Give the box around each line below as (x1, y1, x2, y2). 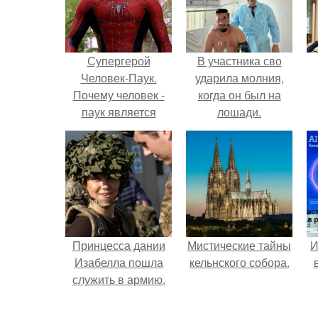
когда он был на (197, 87, 281, 103)
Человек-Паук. (80, 70, 157, 86)
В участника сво (197, 53, 282, 69)
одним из (94, 121, 143, 137)
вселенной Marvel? (69, 172, 168, 188)
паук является (81, 104, 156, 120)
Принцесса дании (72, 237, 165, 253)
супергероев (85, 155, 152, 171)
